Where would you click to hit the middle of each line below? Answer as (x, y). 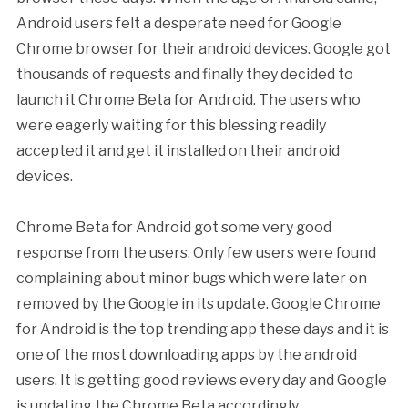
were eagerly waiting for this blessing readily (171, 125)
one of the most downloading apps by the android (186, 355)
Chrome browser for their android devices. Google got (203, 49)
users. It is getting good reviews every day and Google (201, 380)
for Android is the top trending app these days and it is (202, 329)
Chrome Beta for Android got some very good (173, 227)
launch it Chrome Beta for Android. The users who (188, 100)
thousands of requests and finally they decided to (184, 74)
